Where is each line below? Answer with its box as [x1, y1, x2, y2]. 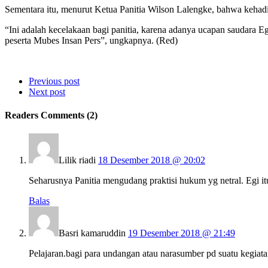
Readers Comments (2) [5, 110, 98, 121]
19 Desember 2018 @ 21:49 [128, 228, 235, 239]
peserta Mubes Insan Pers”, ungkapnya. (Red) [5, 35, 178, 45]
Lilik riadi [59, 155, 96, 166]
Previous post [29, 75, 80, 86]
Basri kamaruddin [59, 228, 126, 239]
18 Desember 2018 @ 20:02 [98, 155, 205, 166]
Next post [29, 86, 65, 97]
